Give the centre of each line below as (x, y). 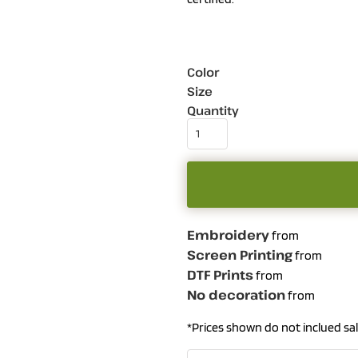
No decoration (236, 295)
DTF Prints (220, 275)
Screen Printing (240, 255)
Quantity (213, 110)
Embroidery (228, 235)
